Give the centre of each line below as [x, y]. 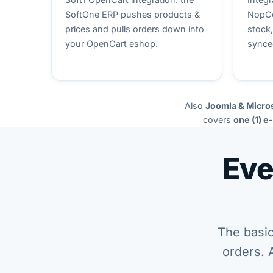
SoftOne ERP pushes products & [133, 15]
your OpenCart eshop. [112, 44]
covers [218, 119]
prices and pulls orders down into [135, 29]
